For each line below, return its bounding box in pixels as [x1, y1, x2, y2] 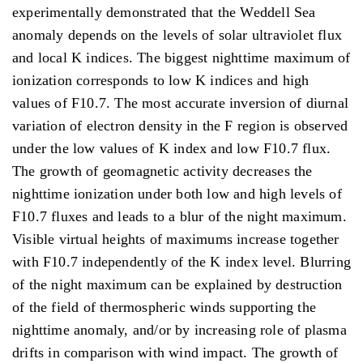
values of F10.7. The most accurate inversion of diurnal [12, 94, 349, 111]
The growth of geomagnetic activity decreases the [12, 162, 313, 179]
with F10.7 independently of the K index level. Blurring [12, 253, 352, 270]
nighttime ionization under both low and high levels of [12, 185, 342, 202]
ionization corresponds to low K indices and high [12, 71, 310, 88]
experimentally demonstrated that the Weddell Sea [12, 3, 316, 20]
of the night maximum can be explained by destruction [12, 275, 343, 293]
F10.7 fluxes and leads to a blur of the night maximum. [12, 207, 347, 224]
